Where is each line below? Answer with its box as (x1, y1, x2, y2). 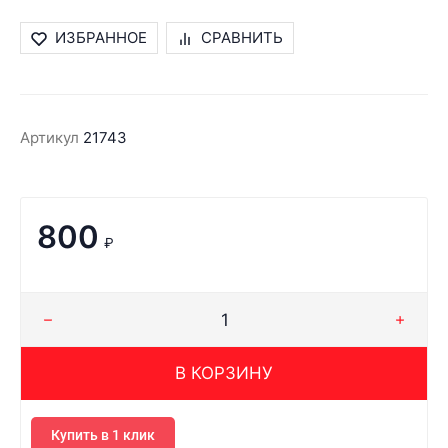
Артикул (20, 128, 79, 147)
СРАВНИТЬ (201, 28, 283, 47)
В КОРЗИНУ (175, 363, 273, 383)
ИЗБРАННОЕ (55, 28, 147, 47)
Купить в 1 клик (51, 427, 155, 443)
